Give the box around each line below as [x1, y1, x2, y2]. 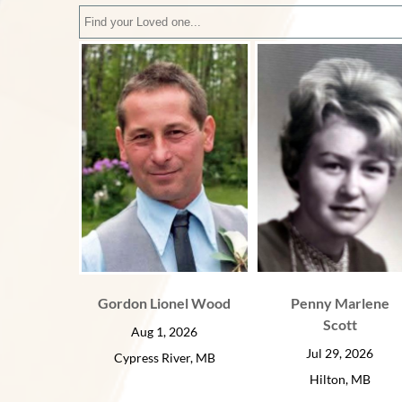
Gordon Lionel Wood [98, 293, 232, 311]
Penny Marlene [290, 293, 389, 311]
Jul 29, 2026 [306, 345, 374, 361]
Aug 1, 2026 [131, 323, 198, 339]
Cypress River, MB [113, 349, 215, 365]
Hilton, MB [309, 371, 371, 387]
